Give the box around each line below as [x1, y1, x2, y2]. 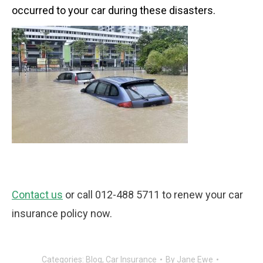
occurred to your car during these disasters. [12, 4, 215, 17]
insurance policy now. [12, 207, 112, 220]
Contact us [12, 188, 63, 201]
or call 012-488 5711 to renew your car [63, 188, 243, 201]
